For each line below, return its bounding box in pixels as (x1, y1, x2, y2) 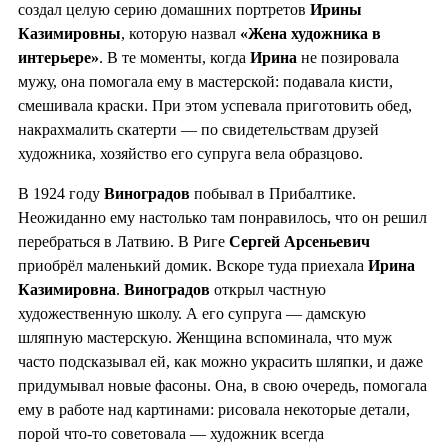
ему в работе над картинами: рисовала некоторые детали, (18, 401, 410, 419)
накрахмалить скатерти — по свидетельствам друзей (18, 121, 379, 139)
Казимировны (18, 25, 121, 43)
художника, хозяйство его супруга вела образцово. (18, 145, 363, 163)
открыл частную (214, 281, 326, 299)
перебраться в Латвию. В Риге (18, 233, 229, 251)
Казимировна (18, 281, 116, 299)
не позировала (297, 49, 399, 67)
